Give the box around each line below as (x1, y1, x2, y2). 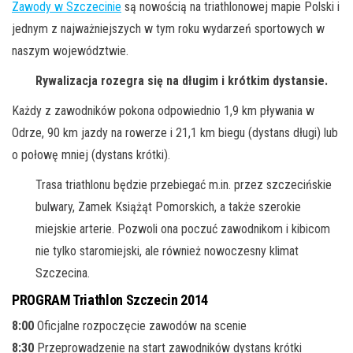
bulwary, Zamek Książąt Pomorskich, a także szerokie (35, 199, 301, 215)
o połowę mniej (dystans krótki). (12, 147, 170, 163)
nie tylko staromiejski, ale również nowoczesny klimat (35, 243, 299, 259)
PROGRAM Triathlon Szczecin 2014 (12, 292, 208, 309)
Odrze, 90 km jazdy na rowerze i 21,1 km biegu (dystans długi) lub (12, 125, 338, 141)
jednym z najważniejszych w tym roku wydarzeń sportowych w (12, 21, 325, 37)
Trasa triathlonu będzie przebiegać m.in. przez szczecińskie (35, 177, 332, 193)
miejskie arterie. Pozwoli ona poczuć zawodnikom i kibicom (35, 221, 330, 237)
